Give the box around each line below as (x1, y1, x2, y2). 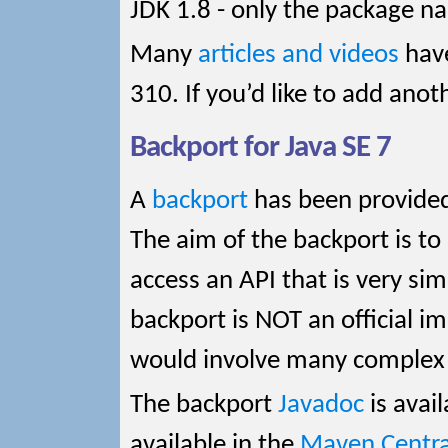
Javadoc (278, 392, 364, 419)
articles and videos (198, 42, 399, 69)
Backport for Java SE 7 (130, 133, 391, 164)
